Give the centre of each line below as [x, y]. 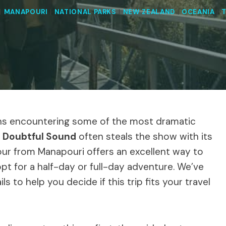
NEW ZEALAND [149, 12]
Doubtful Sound [39, 136]
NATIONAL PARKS [85, 12]
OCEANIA [198, 12]
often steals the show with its [144, 136]
